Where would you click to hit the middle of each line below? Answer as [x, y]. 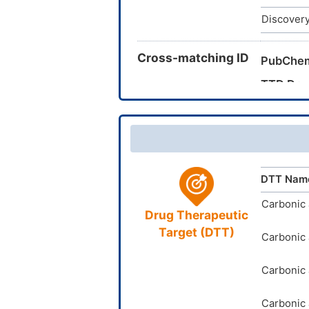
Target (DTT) [196, 232]
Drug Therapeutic [196, 215]
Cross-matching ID [193, 58]
